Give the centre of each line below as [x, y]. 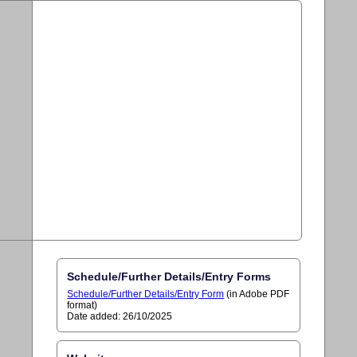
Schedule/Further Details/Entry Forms [169, 276]
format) [82, 305]
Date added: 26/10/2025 [120, 316]
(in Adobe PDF [257, 294]
